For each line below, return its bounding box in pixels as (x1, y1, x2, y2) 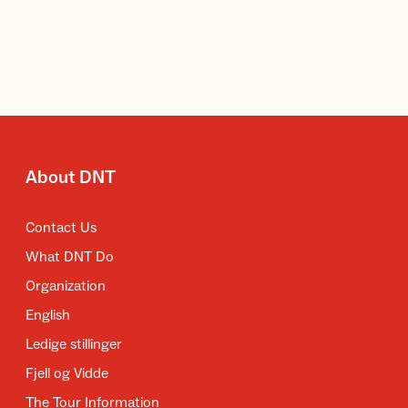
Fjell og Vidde (25, 364, 108, 382)
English (25, 306, 70, 324)
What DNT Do (25, 248, 114, 266)
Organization (25, 277, 106, 295)
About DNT (25, 165, 116, 189)
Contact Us (25, 219, 97, 237)
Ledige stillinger (25, 335, 122, 353)
